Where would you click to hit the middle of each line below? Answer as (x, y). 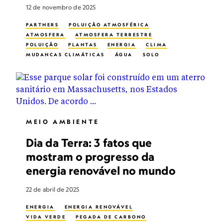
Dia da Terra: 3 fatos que (89, 143)
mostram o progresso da (90, 157)
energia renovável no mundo (101, 170)
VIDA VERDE (46, 217)
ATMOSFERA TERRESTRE (113, 35)
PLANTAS (83, 45)
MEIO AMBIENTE (63, 122)
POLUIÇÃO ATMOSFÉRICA (109, 25)
